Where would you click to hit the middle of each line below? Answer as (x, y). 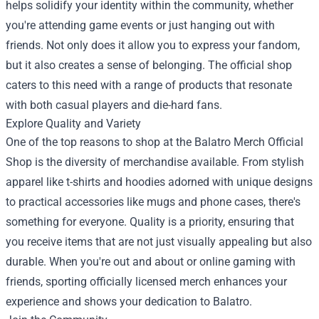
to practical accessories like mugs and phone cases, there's (153, 202)
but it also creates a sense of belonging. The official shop (149, 65)
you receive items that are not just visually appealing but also (159, 241)
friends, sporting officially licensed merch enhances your (146, 281)
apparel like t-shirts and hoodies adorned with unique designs (159, 182)
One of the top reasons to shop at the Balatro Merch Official (155, 142)
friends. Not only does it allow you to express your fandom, (153, 45)
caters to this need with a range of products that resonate (149, 85)
